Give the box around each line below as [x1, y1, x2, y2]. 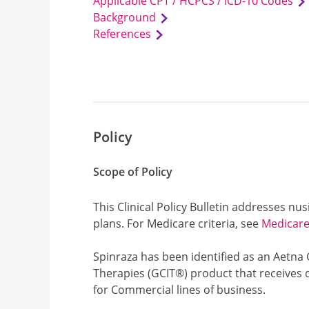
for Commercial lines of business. [93, 281, 266, 297]
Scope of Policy [93, 163, 173, 179]
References [93, 26, 152, 41]
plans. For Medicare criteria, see [93, 215, 262, 231]
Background [93, 10, 157, 25]
